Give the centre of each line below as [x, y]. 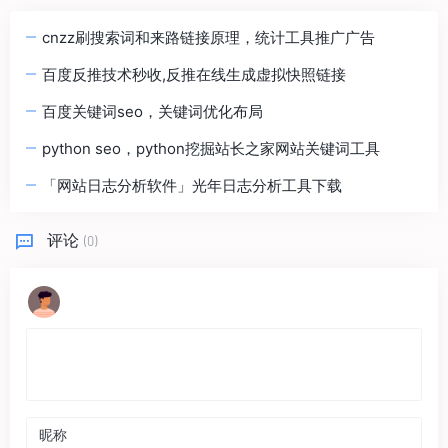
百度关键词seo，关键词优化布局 [152, 112]
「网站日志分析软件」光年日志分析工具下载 [192, 186]
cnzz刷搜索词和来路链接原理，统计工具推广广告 [208, 38]
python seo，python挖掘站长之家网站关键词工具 [211, 149]
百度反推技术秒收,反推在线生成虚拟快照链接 [194, 75]
